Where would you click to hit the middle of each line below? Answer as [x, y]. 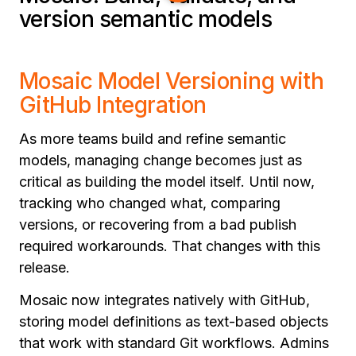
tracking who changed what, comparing [150, 203]
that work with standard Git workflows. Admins [174, 343]
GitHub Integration [113, 105]
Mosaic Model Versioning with [172, 81]
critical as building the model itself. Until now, [167, 182]
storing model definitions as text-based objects [174, 322]
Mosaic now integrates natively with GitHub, [164, 300]
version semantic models [146, 19]
